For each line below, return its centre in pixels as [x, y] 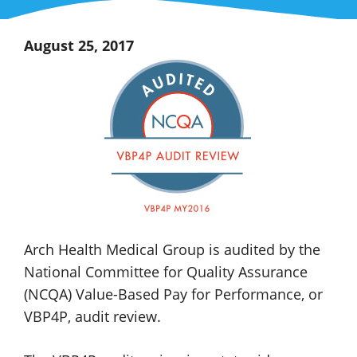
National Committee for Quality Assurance [166, 272]
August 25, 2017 [79, 46]
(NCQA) [50, 294]
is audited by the [263, 250]
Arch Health [65, 250]
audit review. [118, 317]
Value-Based [118, 294]
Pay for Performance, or [241, 294]
